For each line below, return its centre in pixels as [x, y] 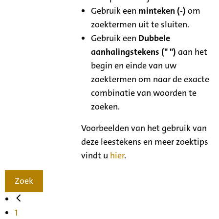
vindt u [96, 155]
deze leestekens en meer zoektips [145, 142]
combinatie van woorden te [144, 93]
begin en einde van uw [134, 65]
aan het [192, 52]
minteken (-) [162, 11]
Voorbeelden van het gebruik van [144, 128]
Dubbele [154, 38]
